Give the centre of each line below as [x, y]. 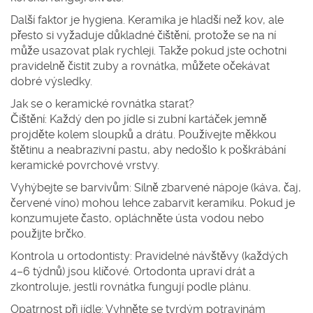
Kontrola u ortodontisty [70, 256]
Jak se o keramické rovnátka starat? [102, 104]
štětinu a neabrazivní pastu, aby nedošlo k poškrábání [148, 150]
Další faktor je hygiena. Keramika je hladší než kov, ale [147, 20]
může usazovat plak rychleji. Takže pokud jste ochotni [148, 51]
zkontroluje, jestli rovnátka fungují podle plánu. [131, 287]
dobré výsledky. [51, 81]
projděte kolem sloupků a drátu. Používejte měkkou [144, 134]
